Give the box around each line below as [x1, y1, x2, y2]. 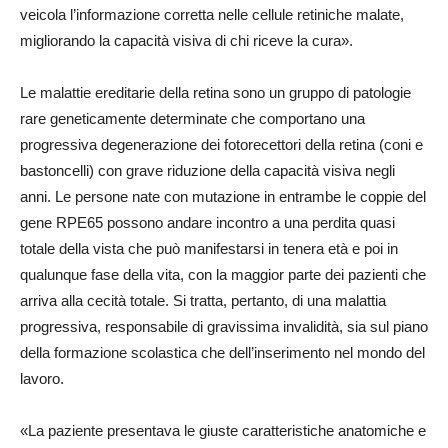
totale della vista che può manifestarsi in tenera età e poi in [20, 240, 398, 257]
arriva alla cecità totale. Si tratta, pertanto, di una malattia [20, 292, 386, 309]
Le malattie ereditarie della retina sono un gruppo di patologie [20, 84, 411, 101]
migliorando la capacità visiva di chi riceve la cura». [20, 32, 353, 49]
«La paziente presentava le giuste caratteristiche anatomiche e [20, 422, 426, 439]
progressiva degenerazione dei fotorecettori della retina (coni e [20, 136, 423, 153]
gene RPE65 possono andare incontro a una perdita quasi [20, 214, 395, 231]
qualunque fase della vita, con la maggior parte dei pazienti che [20, 266, 426, 283]
